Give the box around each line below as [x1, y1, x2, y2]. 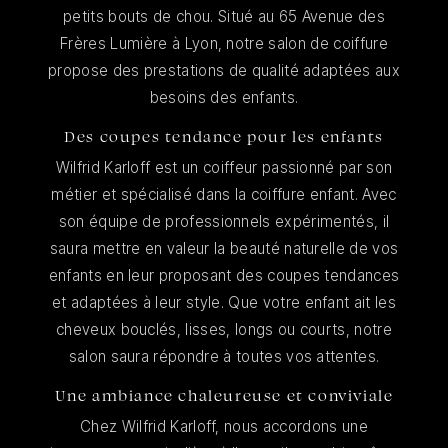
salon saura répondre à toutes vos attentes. [68, 347, 380, 367]
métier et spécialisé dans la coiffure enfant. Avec [51, 185, 397, 205]
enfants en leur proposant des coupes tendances [48, 266, 400, 286]
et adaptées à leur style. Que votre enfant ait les [51, 293, 396, 313]
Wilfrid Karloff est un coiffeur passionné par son [55, 158, 393, 178]
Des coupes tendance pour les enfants [64, 127, 384, 147]
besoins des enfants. [149, 88, 299, 108]
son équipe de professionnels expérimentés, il [58, 212, 390, 232]
